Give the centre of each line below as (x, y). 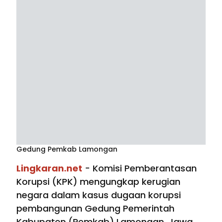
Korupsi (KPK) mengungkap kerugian (98, 182)
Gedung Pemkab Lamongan (67, 149)
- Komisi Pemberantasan (139, 168)
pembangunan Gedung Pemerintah (95, 209)
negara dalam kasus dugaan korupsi (99, 195)
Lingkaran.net (49, 168)
